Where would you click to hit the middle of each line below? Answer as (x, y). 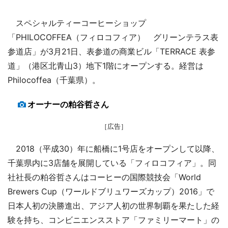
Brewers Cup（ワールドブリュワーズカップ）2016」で (111, 191)
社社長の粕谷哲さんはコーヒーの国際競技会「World (104, 177)
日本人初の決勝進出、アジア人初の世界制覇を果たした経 (113, 205)
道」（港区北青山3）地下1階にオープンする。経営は (106, 65)
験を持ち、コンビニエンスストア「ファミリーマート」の (113, 220)
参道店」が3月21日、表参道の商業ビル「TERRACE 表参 (111, 51)
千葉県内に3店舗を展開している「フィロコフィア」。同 (112, 163)
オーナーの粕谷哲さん (68, 104)
